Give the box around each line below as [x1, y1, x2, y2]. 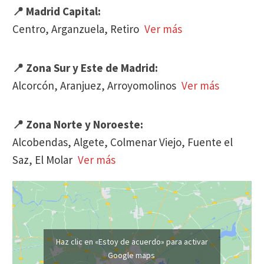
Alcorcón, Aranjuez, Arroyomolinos [12, 78, 179, 93]
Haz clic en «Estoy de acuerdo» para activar [56, 236, 208, 247]
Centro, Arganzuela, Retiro [12, 21, 141, 36]
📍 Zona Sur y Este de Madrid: [12, 60, 158, 75]
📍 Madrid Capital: [12, 4, 101, 18]
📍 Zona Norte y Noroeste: [12, 117, 143, 131]
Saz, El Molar [12, 152, 75, 167]
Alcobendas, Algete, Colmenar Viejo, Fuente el [12, 134, 233, 149]
